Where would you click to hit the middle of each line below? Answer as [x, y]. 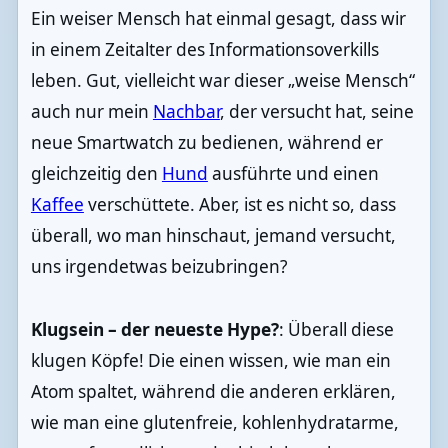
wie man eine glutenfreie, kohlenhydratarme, [214, 423]
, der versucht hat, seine [316, 112]
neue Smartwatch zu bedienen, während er [206, 143]
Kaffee [57, 205]
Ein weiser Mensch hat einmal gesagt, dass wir [218, 19]
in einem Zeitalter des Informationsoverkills [204, 50]
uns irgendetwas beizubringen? [159, 267]
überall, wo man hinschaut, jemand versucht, [213, 236]
